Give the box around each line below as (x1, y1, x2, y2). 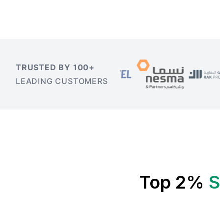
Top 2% (139, 171, 204, 193)
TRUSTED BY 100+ (16, 62, 95, 72)
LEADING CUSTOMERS (16, 76, 108, 86)
